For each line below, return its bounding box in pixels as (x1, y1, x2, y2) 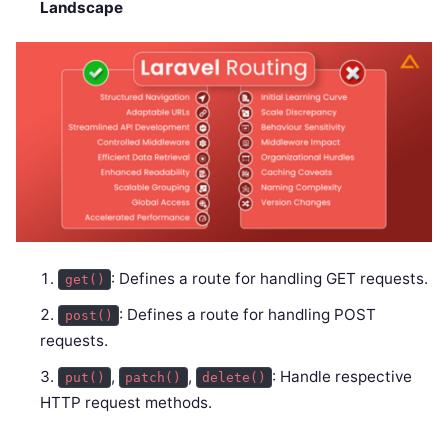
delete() (202, 369, 267, 385)
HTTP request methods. (40, 392, 213, 412)
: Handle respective (272, 366, 413, 386)
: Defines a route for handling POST (119, 304, 377, 324)
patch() (125, 369, 182, 385)
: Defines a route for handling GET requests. (111, 268, 429, 288)
